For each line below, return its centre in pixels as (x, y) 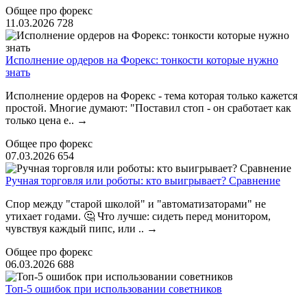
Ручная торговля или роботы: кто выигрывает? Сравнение (143, 180)
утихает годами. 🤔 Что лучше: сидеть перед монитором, (138, 216)
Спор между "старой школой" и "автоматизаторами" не (136, 204)
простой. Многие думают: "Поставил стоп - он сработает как (148, 108)
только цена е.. (41, 120)
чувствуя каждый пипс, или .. (76, 228)
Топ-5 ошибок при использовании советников (114, 288)
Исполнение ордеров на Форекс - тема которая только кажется (151, 95)
